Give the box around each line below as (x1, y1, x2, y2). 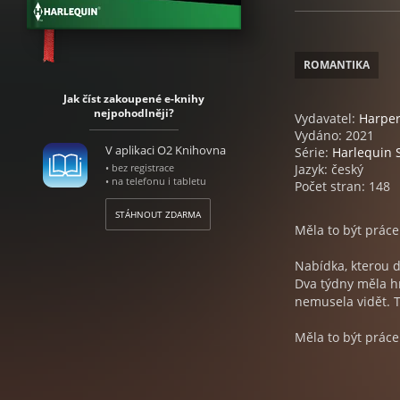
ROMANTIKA (304, 57, 370, 72)
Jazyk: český (295, 161, 363, 178)
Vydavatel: (295, 110, 359, 127)
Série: (295, 144, 332, 161)
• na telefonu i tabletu (104, 174, 206, 187)
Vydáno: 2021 (295, 127, 374, 144)
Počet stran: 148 (295, 178, 390, 195)
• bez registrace (104, 161, 174, 174)
